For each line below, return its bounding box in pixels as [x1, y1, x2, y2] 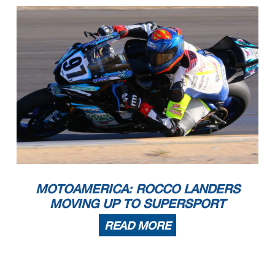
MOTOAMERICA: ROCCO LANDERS [35, 181, 240, 196]
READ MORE [104, 219, 171, 233]
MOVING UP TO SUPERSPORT [50, 196, 225, 211]
